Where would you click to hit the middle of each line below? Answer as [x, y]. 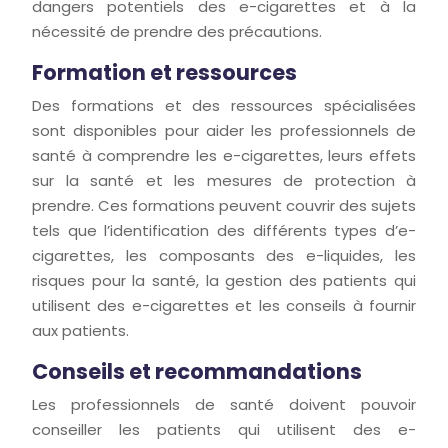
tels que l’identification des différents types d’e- [224, 230]
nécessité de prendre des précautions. [177, 31]
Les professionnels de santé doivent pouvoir [224, 404]
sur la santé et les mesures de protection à [224, 180]
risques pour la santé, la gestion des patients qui [224, 280]
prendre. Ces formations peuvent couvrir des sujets [224, 205]
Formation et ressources [164, 72]
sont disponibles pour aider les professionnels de [224, 130]
